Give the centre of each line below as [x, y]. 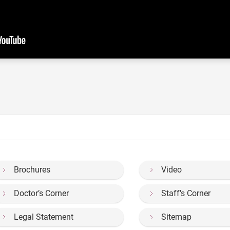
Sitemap [177, 217]
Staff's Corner [186, 193]
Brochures [32, 169]
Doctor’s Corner [41, 193]
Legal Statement [44, 217]
